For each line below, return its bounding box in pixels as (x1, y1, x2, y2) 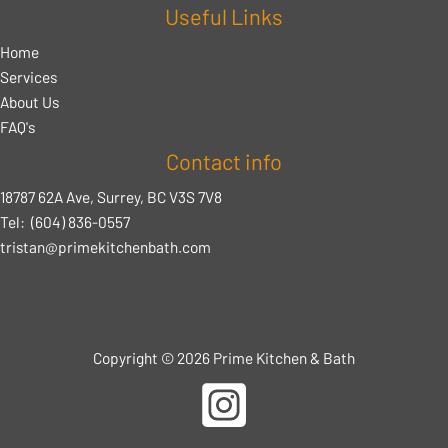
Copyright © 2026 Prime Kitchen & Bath (93, 347, 355, 367)
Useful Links (165, 2, 283, 29)
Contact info (166, 147, 282, 174)
